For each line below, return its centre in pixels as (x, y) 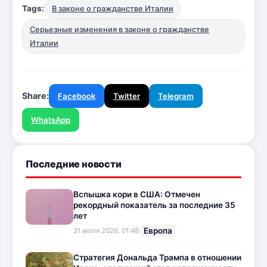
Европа (158, 231)
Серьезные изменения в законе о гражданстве (119, 29)
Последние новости (74, 164)
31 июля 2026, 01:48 (106, 231)
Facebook (77, 96)
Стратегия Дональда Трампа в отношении (157, 258)
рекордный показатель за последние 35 (154, 205)
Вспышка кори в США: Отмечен (137, 195)
